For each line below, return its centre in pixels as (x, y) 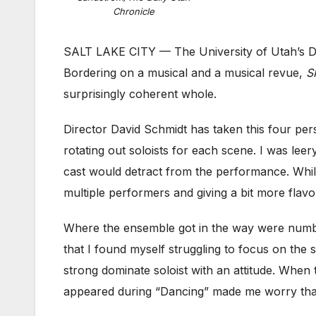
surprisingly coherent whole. (140, 93)
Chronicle (134, 11)
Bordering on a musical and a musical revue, (185, 72)
